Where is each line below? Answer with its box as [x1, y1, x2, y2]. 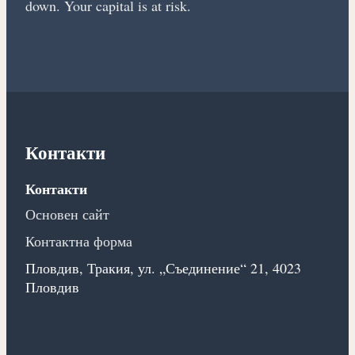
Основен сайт [25, 204, 109, 224]
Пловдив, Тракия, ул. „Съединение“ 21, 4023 [25, 258, 301, 278]
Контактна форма [25, 231, 132, 251]
